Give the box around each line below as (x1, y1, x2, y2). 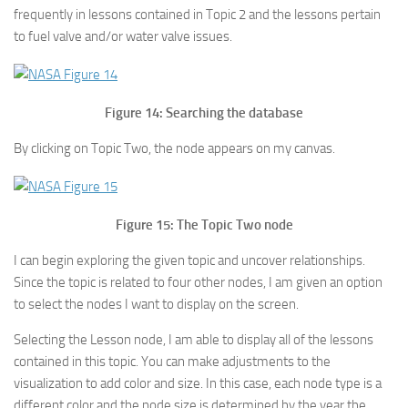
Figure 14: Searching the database (105, 105, 303, 121)
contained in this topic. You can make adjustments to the (14, 353, 331, 370)
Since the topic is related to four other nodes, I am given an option (14, 274, 382, 291)
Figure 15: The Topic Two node (115, 217, 293, 233)
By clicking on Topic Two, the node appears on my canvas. (14, 140, 335, 157)
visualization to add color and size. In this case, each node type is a (14, 375, 382, 392)
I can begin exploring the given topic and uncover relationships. (14, 252, 365, 269)
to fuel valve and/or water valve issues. (14, 28, 232, 45)
